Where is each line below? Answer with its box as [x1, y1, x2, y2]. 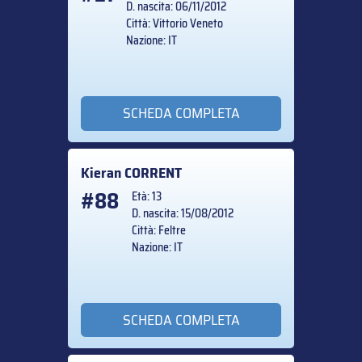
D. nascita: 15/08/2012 [132, 204, 234, 222]
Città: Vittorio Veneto [126, 15, 223, 33]
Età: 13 [132, 187, 162, 205]
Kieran [81, 161, 124, 184]
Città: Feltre [132, 221, 186, 239]
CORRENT [124, 161, 182, 184]
